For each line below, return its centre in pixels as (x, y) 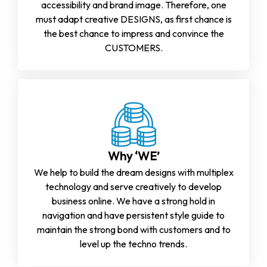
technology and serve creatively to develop (133, 186)
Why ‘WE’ (133, 156)
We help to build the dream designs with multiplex (133, 172)
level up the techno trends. (133, 243)
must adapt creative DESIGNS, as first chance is (133, 19)
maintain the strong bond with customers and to (133, 229)
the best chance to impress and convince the (133, 33)
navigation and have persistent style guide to (133, 215)
